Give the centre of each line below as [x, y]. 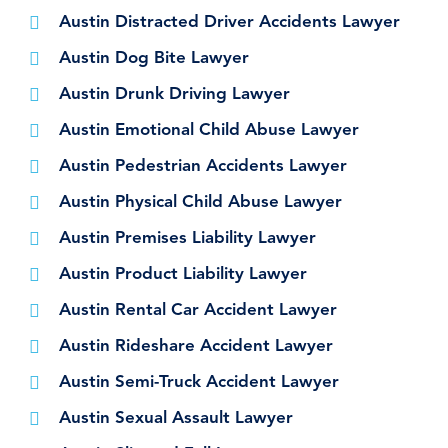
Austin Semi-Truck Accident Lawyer [199, 383]
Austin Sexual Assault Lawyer [176, 419]
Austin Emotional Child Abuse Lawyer [209, 131]
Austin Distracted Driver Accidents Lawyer [229, 23]
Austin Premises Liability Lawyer [187, 239]
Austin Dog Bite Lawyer [154, 59]
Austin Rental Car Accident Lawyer [198, 311]
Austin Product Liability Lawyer [183, 275]
